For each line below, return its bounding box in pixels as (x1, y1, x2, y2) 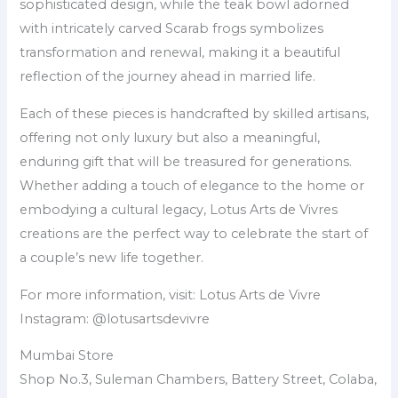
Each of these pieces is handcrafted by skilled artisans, (20, 105, 370, 122)
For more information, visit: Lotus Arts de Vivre (20, 286, 322, 303)
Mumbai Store (20, 347, 115, 364)
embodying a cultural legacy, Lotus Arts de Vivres (20, 201, 338, 218)
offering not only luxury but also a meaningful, (20, 129, 321, 146)
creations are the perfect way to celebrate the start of (20, 225, 369, 242)
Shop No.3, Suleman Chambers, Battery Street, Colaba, (20, 371, 378, 388)
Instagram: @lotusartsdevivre (20, 310, 211, 327)
